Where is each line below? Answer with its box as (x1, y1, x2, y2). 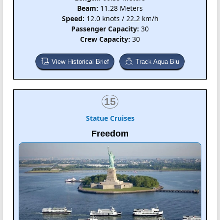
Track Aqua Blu (136, 57, 180, 65)
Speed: (61, 13, 84, 23)
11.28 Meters (98, 3, 143, 13)
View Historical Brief (52, 57, 109, 65)
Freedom (91, 128, 129, 138)
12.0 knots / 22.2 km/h (84, 13, 159, 23)
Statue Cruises (85, 113, 135, 123)
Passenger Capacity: (71, 24, 139, 33)
